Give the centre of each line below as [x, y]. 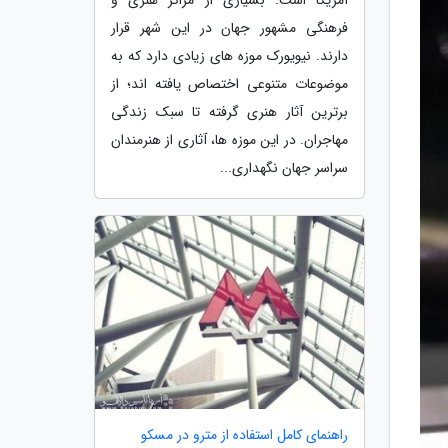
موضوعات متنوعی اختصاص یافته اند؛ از [229, 83]
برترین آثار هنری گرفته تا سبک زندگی [229, 111]
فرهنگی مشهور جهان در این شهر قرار [229, 27]
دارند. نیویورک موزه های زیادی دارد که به [229, 55]
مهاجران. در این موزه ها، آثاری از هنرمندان [229, 139]
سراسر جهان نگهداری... [284, 167]
